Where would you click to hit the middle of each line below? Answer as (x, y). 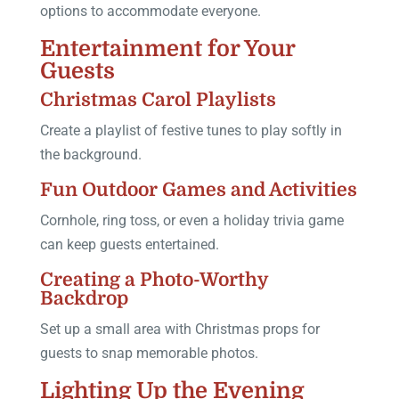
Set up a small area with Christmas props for (179, 329)
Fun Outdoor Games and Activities (198, 189)
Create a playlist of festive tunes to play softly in (191, 130)
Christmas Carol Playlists (158, 99)
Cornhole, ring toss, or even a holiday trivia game (191, 220)
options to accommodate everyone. (150, 11)
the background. (90, 154)
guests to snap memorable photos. (149, 353)
